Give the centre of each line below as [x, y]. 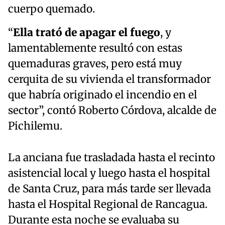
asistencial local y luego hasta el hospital [109, 174]
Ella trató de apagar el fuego [87, 33]
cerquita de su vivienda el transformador [109, 80]
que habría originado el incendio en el [102, 95]
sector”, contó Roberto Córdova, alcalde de [112, 111]
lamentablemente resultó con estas [95, 48]
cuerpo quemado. [51, 9]
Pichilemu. [35, 126]
